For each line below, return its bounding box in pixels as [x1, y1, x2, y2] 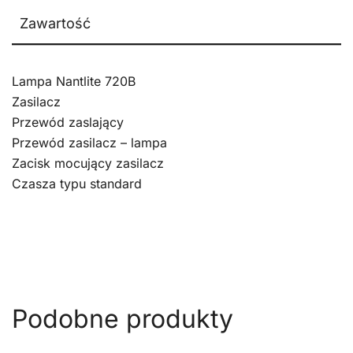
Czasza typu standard [12, 175, 142, 191]
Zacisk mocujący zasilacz [12, 154, 164, 171]
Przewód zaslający [12, 113, 124, 130]
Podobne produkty [12, 303, 233, 334]
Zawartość [20, 14, 91, 32]
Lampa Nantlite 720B [12, 72, 136, 89]
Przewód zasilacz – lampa [12, 134, 167, 150]
